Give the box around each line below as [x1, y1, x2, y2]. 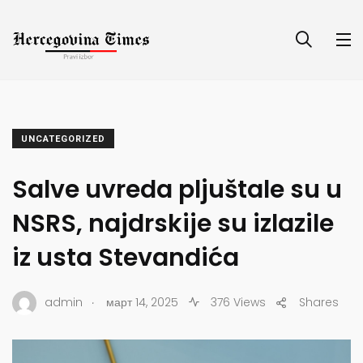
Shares [299, 294, 339, 311]
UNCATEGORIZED [21, 133, 105, 144]
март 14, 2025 [106, 294, 178, 311]
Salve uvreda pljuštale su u [12, 172, 342, 207]
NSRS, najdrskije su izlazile [12, 206, 334, 241]
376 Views [207, 294, 266, 311]
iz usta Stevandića [12, 240, 239, 275]
